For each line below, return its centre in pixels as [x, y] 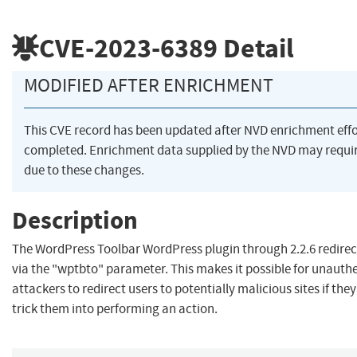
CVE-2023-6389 [128, 48]
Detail [256, 48]
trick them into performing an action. [115, 309]
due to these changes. [84, 171]
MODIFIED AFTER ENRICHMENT [149, 86]
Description [75, 220]
